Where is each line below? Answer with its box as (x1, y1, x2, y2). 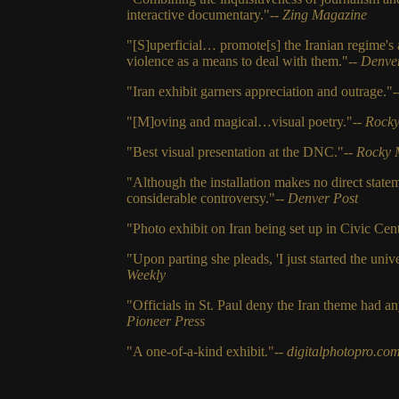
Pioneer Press (126, 313, 205, 329)
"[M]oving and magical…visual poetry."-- (126, 113, 365, 129)
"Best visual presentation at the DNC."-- (126, 143, 356, 159)
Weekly (126, 266, 166, 282)
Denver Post (287, 190, 358, 206)
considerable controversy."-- (126, 190, 288, 206)
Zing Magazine (281, 6, 367, 22)
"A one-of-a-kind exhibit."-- (126, 343, 287, 359)
